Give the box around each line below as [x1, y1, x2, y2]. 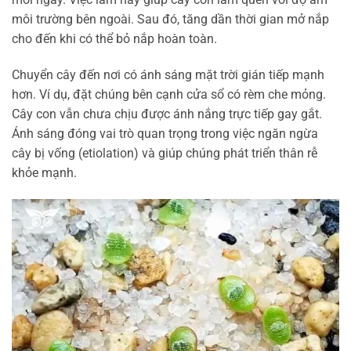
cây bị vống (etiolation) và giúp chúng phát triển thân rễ [12, 145, 317, 161]
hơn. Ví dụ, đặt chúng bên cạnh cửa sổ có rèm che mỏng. [12, 86, 326, 102]
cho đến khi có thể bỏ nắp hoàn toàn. [12, 31, 217, 47]
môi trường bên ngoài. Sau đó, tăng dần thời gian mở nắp [12, 12, 329, 27]
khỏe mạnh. [12, 165, 77, 180]
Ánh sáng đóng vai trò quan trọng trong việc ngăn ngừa [12, 125, 318, 141]
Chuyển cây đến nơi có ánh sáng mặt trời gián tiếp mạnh [12, 67, 324, 82]
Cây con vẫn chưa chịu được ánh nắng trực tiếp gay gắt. [12, 106, 322, 121]
